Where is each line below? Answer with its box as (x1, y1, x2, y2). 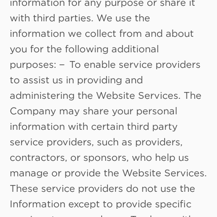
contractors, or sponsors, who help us (10, 151, 189, 162)
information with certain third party (10, 120, 178, 131)
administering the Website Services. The (10, 89, 201, 100)
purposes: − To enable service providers (10, 58, 201, 69)
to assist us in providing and (10, 74, 143, 85)
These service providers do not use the (10, 182, 195, 193)
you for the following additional (10, 43, 159, 54)
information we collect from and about (10, 27, 194, 38)
